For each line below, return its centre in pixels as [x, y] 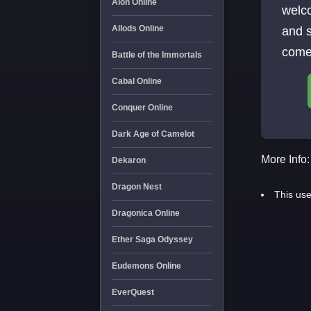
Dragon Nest [136, 187]
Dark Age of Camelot [153, 134]
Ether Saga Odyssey [152, 239]
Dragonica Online [145, 213]
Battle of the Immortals [157, 55]
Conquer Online [142, 108]
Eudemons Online [146, 266]
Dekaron [128, 160]
